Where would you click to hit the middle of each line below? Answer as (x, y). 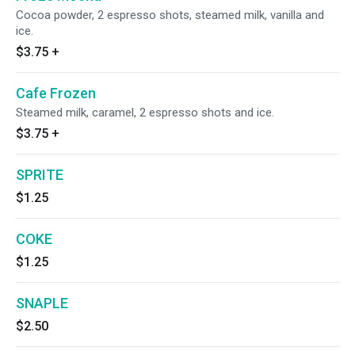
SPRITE (40, 175)
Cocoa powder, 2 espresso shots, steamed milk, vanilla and (170, 15)
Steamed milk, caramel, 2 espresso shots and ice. (145, 113)
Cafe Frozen (56, 93)
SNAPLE (42, 303)
